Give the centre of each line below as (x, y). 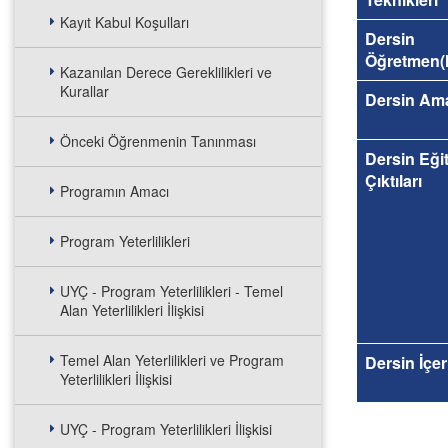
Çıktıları (393, 180)
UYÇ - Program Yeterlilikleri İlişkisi (166, 429)
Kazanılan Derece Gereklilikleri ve (166, 72)
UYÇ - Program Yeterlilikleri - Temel (171, 291)
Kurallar (84, 91)
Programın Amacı (114, 191)
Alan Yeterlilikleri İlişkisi (132, 310)
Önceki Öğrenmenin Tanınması (158, 141)
